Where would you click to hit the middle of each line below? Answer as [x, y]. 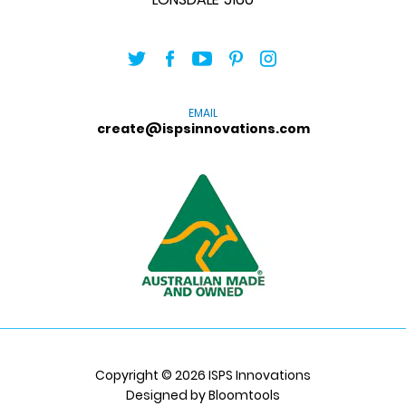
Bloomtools [244, 395]
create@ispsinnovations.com [203, 129]
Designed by [167, 395]
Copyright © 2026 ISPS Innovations [203, 375]
